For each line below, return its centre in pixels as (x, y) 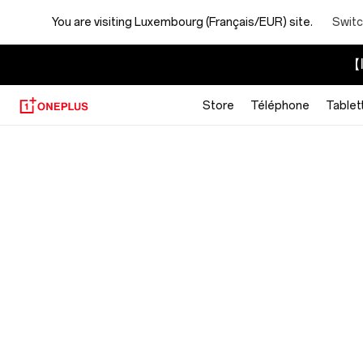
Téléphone (280, 105)
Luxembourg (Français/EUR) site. (224, 22)
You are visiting (93, 22)
